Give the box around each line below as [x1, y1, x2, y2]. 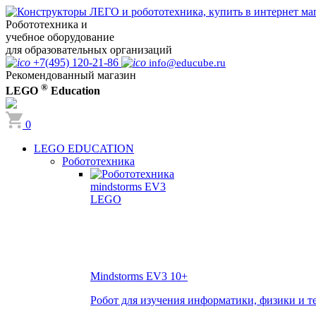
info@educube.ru [149, 57, 226, 68]
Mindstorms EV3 [90, 270, 170, 283]
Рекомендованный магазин [6, 69, 136, 81]
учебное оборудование [6, 31, 114, 43]
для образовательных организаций [6, 44, 172, 56]
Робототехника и [6, 18, 87, 30]
